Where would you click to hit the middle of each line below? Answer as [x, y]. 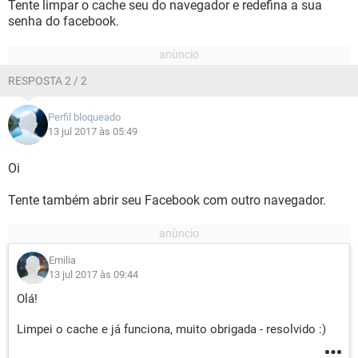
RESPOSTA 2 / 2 [48, 81]
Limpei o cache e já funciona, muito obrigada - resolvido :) [171, 329]
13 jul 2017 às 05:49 [93, 131]
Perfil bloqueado [84, 117]
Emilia [62, 260]
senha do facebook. [64, 21]
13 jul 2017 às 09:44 [93, 274]
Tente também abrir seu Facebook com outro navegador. [167, 200]
